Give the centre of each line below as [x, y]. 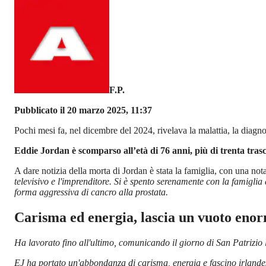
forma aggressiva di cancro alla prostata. [91, 192]
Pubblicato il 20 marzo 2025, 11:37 [83, 110]
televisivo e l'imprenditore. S [66, 182]
